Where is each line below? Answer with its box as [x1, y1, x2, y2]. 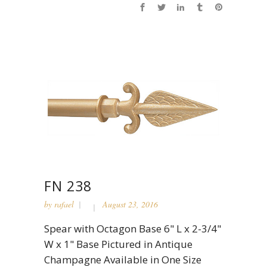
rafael [54, 198, 74, 210]
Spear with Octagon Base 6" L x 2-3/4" [44, 222, 221, 236]
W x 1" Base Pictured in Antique [44, 237, 193, 252]
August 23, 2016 [103, 198, 158, 210]
